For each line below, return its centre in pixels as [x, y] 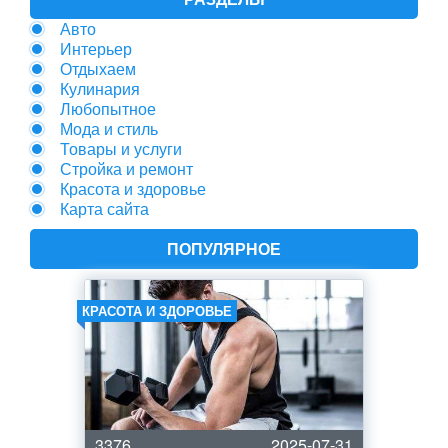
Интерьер [96, 48]
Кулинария [100, 88]
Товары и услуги [121, 148]
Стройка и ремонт [126, 168]
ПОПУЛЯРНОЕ [224, 248]
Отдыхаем [98, 68]
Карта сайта [104, 208]
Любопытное [108, 108]
